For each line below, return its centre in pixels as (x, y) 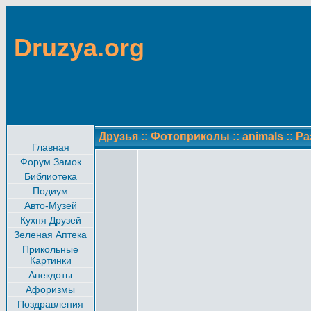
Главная (50, 147)
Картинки (50, 260)
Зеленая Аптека (50, 235)
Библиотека (50, 176)
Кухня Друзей (50, 220)
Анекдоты (50, 275)
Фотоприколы (190, 136)
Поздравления (50, 304)
